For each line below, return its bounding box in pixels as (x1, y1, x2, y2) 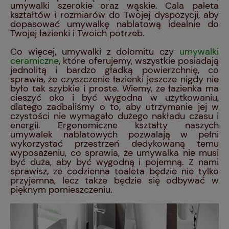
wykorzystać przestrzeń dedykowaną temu (10, 137, 219, 150)
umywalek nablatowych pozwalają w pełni (10, 128, 219, 141)
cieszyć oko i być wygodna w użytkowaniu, (10, 91, 219, 104)
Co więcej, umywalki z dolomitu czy (10, 45, 179, 58)
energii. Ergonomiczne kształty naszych (10, 119, 219, 131)
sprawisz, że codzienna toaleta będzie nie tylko (10, 165, 219, 177)
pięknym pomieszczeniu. (10, 183, 112, 196)
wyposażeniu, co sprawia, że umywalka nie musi (10, 146, 219, 159)
